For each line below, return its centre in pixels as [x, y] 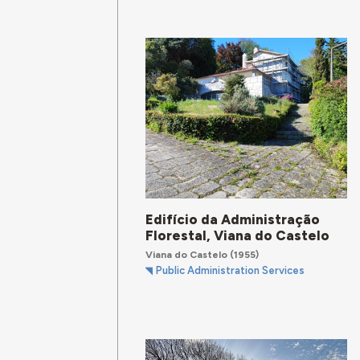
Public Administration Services [231, 271]
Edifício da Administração [233, 219]
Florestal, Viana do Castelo [238, 235]
